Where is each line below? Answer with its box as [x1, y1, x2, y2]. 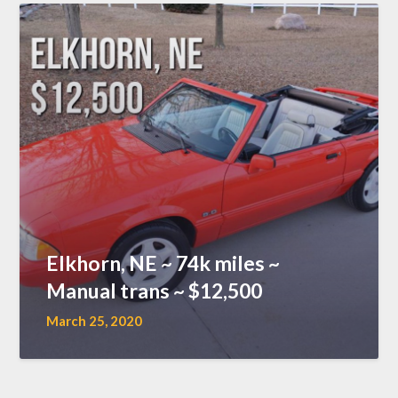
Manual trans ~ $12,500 [46, 277, 263, 303]
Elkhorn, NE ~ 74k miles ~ [46, 250, 281, 275]
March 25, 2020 [46, 312, 143, 329]
